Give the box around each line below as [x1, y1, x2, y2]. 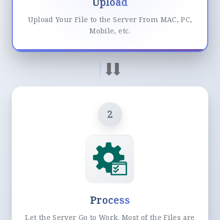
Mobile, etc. [89, 26, 131, 35]
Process [89, 193, 130, 207]
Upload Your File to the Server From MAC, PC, [27, 14, 192, 24]
